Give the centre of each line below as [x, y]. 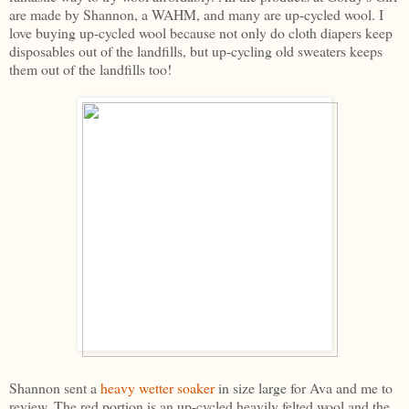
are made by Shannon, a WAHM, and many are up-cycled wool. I [196, 14]
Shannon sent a [55, 387]
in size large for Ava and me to [304, 387]
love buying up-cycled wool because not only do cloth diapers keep [201, 32]
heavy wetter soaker [157, 387]
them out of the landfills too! [90, 68]
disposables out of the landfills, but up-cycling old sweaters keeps [196, 50]
